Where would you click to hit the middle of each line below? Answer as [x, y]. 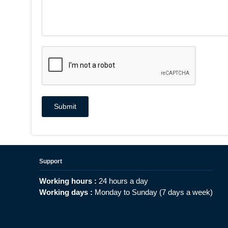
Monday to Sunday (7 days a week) [154, 192]
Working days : [67, 192]
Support [51, 161]
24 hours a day [123, 181]
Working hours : [69, 181]
